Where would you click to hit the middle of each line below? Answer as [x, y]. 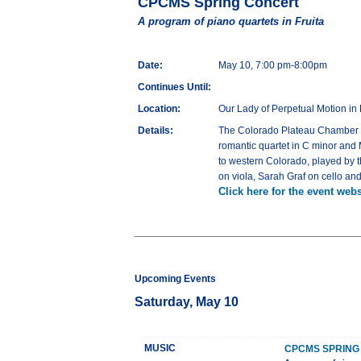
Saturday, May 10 [187, 302]
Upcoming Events [175, 279]
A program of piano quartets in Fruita [231, 22]
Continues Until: [174, 87]
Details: [156, 131]
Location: [159, 109]
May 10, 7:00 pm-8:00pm [273, 66]
